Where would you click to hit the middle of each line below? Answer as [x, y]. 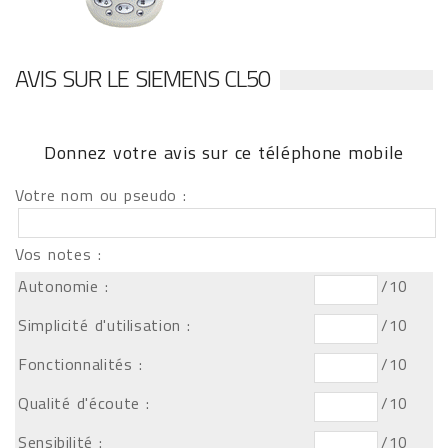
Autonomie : [63, 286]
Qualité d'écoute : [84, 403]
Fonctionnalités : [80, 364]
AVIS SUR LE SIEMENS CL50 [143, 78]
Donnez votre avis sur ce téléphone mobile [224, 152]
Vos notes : [58, 254]
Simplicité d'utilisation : [104, 325]
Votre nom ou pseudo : [101, 195]
